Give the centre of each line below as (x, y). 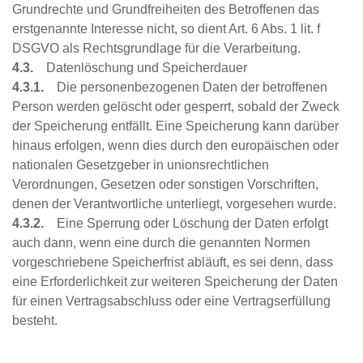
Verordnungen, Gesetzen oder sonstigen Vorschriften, (165, 185)
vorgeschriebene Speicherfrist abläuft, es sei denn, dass (173, 263)
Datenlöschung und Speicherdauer (143, 68)
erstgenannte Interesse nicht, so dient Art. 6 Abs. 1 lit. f (166, 29)
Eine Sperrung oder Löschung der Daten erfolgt (186, 224)
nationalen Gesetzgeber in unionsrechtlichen (141, 165)
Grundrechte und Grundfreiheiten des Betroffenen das (166, 10)
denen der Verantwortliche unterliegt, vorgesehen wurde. (174, 204)
